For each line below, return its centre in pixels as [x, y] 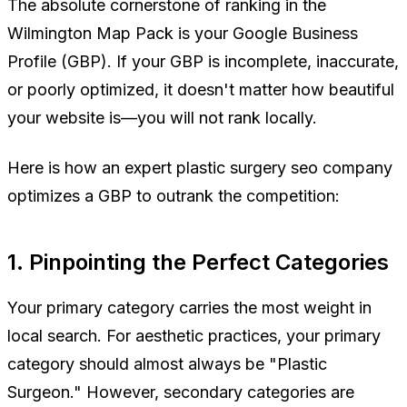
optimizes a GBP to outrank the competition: [174, 196]
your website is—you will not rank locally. [162, 118]
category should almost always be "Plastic [167, 364]
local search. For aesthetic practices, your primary [194, 336]
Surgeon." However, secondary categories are [181, 392]
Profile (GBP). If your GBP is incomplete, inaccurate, [203, 62]
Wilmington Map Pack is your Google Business [183, 34]
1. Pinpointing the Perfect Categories [198, 263]
